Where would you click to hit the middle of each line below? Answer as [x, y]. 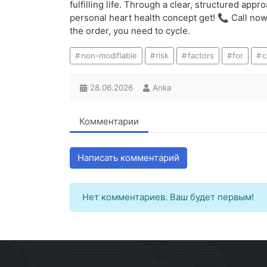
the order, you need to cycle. [130, 31]
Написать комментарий [128, 158]
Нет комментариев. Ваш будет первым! [168, 197]
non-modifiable [109, 56]
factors [201, 56]
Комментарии [109, 122]
